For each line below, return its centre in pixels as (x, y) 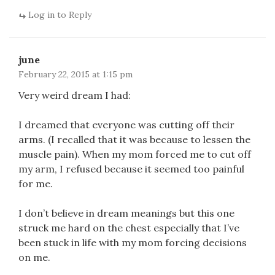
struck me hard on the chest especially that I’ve (129, 228)
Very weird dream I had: (75, 95)
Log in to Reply (60, 15)
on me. (34, 257)
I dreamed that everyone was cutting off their (126, 125)
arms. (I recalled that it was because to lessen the (134, 139)
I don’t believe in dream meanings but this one (126, 213)
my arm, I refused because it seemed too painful (131, 169)
